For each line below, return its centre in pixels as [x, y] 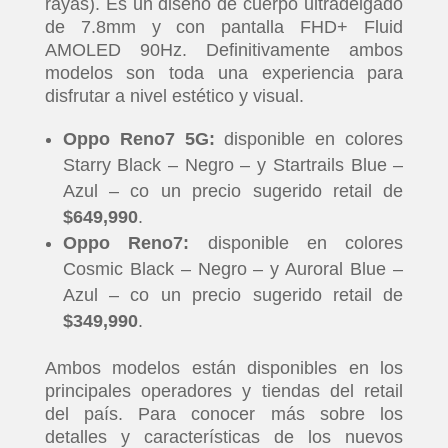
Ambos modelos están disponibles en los [224, 368]
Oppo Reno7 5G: [138, 139]
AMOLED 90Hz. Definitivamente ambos [224, 50]
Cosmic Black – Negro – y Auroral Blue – [233, 269]
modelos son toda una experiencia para [224, 73]
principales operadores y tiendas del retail [224, 391]
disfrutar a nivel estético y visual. [174, 96]
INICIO [115, 405]
